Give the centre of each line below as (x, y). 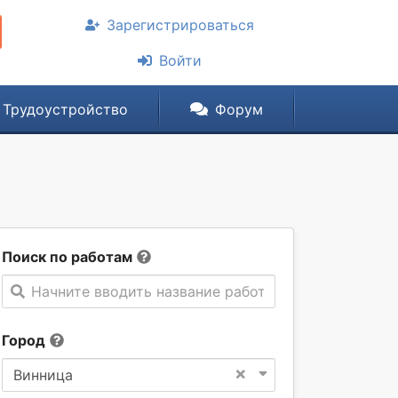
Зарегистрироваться (180, 25)
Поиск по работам (67, 257)
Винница (43, 375)
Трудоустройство (65, 109)
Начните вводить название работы (154, 291)
